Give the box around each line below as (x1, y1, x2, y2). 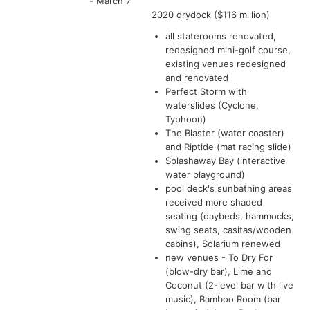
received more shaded (165, 196, 262, 208)
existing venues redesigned (165, 57, 286, 69)
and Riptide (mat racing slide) (165, 140, 291, 152)
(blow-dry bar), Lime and (165, 265, 272, 277)
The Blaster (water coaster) (165, 127, 284, 138)
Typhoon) (165, 113, 206, 125)
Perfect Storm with (165, 85, 247, 97)
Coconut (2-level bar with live (165, 279, 293, 291)
